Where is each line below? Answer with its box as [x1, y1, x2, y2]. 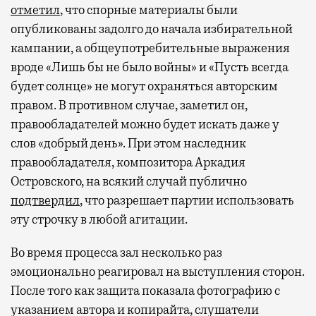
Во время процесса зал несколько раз [11, 245, 222, 261]
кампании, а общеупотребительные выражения [11, 40, 290, 56]
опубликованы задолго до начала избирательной [11, 21, 293, 37]
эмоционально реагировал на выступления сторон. [11, 264, 305, 280]
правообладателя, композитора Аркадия [11, 154, 245, 171]
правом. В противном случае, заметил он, [11, 97, 248, 114]
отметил [11, 2, 60, 18]
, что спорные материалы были [60, 2, 238, 18]
